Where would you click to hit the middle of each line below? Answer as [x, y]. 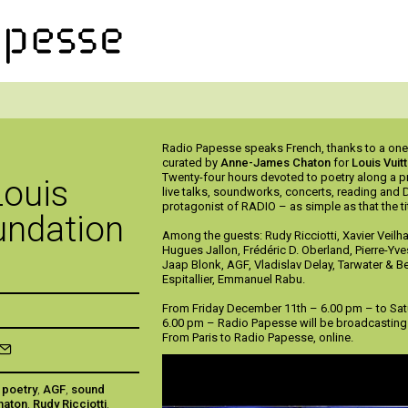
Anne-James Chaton [276, 163]
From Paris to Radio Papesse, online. [258, 337]
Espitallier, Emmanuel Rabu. [234, 279]
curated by [192, 163]
